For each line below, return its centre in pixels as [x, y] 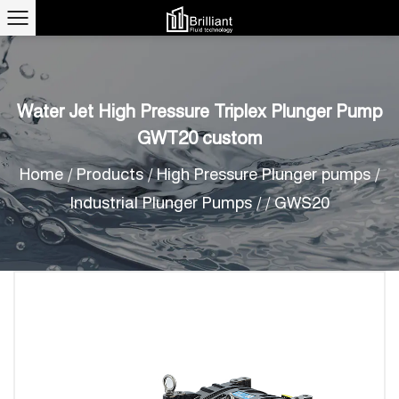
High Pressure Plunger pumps [266, 174]
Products [110, 174]
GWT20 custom [199, 138]
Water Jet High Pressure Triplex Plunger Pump [199, 111]
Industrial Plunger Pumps [161, 203]
